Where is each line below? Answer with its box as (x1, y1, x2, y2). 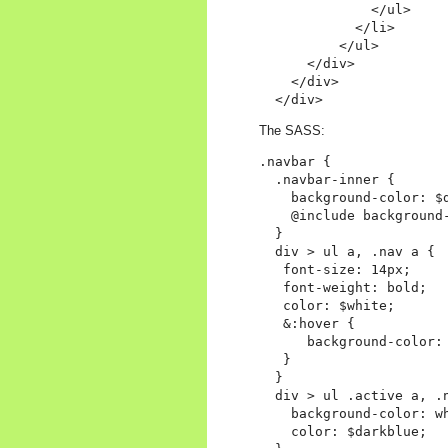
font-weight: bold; (259, 280, 427, 296)
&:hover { (259, 316, 355, 332)
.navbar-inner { (259, 172, 395, 188)
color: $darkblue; (259, 424, 427, 440)
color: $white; (259, 298, 395, 314)
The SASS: (259, 123, 325, 139)
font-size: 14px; (259, 262, 411, 278)
